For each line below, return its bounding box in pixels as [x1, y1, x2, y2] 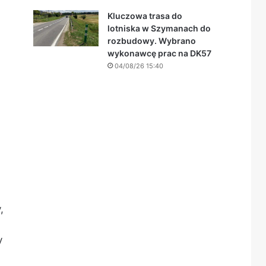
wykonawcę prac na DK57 [107, 48, 211, 58]
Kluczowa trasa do [107, 11, 182, 21]
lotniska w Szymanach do [107, 23, 211, 33]
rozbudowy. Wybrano [107, 36, 196, 46]
